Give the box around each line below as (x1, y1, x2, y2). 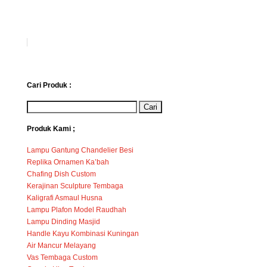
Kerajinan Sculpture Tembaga (26, 181, 123, 190)
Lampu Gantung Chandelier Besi (26, 145, 133, 154)
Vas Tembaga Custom (26, 253, 98, 262)
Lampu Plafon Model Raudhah (26, 205, 126, 214)
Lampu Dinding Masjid (26, 217, 100, 226)
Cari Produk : (26, 81, 72, 90)
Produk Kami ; (26, 125, 75, 133)
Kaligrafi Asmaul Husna (26, 193, 103, 202)
